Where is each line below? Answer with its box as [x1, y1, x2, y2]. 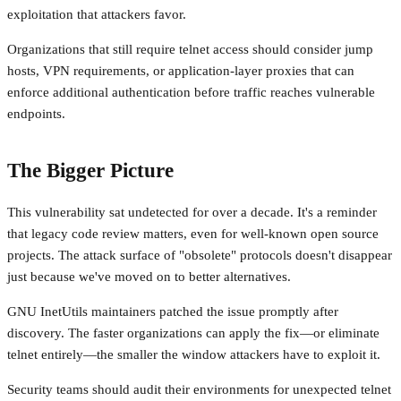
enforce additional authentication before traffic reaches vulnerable [7, 84, 375, 99]
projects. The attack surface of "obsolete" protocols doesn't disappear [7, 248, 392, 263]
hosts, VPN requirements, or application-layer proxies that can [7, 63, 354, 78]
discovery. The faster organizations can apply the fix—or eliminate [7, 326, 380, 341]
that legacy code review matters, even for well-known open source [7, 226, 379, 242]
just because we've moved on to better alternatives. [7, 269, 291, 285]
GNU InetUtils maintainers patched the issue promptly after [7, 304, 338, 320]
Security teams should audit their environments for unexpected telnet [7, 382, 391, 397]
